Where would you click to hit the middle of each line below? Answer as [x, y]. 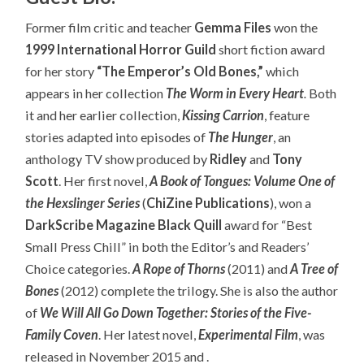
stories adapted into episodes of [117, 136]
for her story [61, 71]
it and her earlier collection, [104, 115]
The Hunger [241, 136]
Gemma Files [233, 27]
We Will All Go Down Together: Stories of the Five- [176, 312]
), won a [291, 202]
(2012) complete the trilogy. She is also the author [199, 290]
